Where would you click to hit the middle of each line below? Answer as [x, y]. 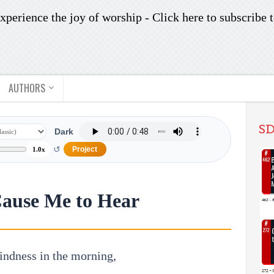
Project [85, 150]
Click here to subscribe [209, 17]
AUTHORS [27, 88]
